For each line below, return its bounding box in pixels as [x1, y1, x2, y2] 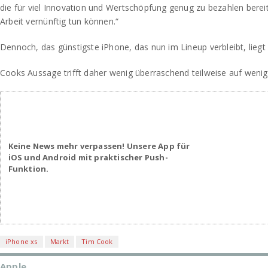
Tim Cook [81, 236, 113, 246]
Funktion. [8, 163, 49, 175]
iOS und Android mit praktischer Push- [8, 152, 168, 163]
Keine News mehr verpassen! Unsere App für [8, 141, 190, 152]
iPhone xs [5, 236, 38, 246]
